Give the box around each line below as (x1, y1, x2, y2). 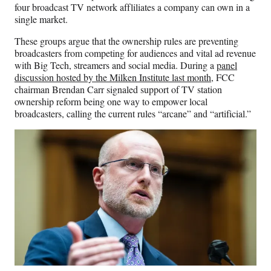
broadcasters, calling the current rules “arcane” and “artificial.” (15, 107, 254, 120)
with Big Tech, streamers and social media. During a (15, 59, 217, 72)
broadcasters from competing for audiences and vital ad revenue (15, 47, 256, 60)
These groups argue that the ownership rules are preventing (15, 34, 238, 48)
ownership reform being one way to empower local (15, 95, 207, 108)
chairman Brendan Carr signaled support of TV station (15, 83, 222, 96)
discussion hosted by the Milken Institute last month (15, 71, 211, 84)
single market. (15, 13, 71, 26)
